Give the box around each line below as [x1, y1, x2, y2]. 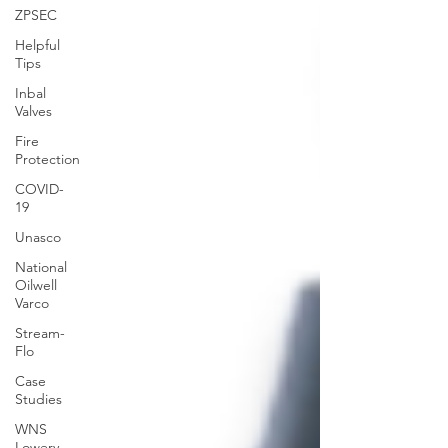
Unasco [15, 228, 61, 246]
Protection [15, 150, 80, 168]
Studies [15, 390, 62, 408]
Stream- [15, 324, 65, 342]
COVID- [15, 180, 64, 198]
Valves [15, 102, 52, 120]
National [15, 258, 67, 276]
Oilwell [15, 276, 57, 294]
